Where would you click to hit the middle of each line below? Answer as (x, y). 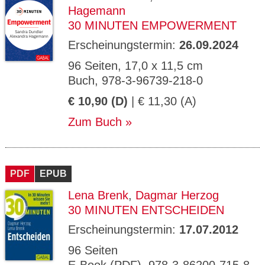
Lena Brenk (98, 195)
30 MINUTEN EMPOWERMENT (152, 25)
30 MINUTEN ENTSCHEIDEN (146, 210)
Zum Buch (95, 122)
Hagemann (97, 11)
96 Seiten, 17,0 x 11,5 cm (135, 66)
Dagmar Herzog (177, 195)
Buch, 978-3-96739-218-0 (135, 80)
